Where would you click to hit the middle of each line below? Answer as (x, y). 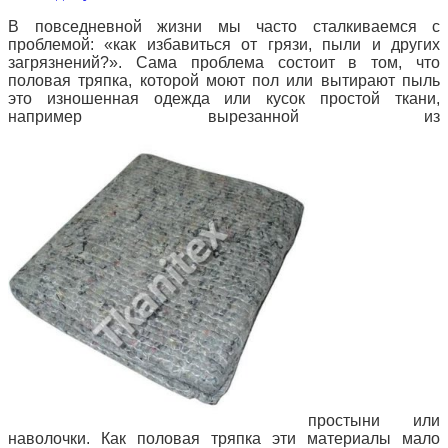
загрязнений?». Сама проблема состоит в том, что (224, 62)
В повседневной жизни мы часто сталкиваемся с (224, 26)
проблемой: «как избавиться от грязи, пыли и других (224, 44)
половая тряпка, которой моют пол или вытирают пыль (224, 80)
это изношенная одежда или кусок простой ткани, (224, 98)
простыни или (374, 420)
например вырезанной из (224, 116)
